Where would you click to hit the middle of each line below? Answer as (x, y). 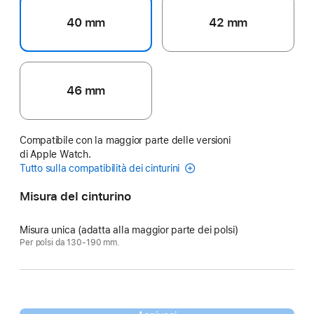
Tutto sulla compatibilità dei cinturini (101, 169)
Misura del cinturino (75, 197)
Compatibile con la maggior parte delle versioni (125, 141)
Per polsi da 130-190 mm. (70, 243)
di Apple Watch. (55, 155)
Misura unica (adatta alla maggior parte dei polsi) (129, 230)
